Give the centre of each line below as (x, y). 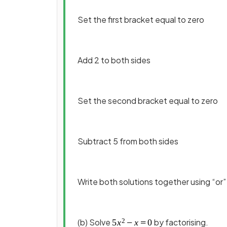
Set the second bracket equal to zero (148, 101)
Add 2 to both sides (114, 60)
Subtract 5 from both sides (128, 141)
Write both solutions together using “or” (152, 182)
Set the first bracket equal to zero (141, 20)
